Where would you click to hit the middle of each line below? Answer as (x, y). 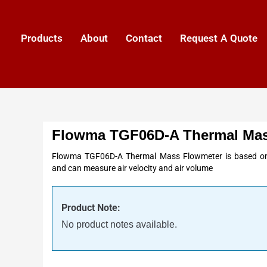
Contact (144, 38)
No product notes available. (119, 224)
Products (42, 38)
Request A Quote (219, 38)
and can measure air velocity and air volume (132, 168)
